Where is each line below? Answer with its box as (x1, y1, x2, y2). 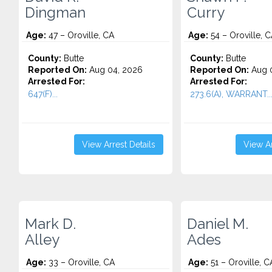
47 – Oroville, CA (46, 30, 114, 40)
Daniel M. (186, 216, 248, 233)
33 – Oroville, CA (46, 257, 115, 267)
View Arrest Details (81, 140, 155, 149)
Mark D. (25, 216, 76, 233)
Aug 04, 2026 (87, 65, 143, 75)
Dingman (25, 4, 86, 21)
